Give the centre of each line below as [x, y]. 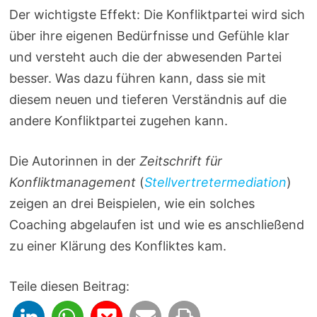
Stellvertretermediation [216, 182]
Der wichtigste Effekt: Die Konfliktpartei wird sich [157, 14]
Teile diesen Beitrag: [70, 286]
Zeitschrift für [181, 161]
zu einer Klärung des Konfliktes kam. [118, 246]
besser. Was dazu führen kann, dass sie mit [138, 78]
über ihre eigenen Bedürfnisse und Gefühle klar [150, 35]
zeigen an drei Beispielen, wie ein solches [132, 203]
